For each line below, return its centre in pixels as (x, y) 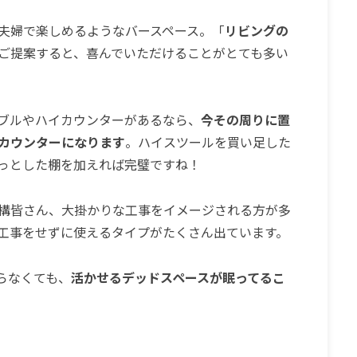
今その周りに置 (245, 120)
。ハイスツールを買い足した (208, 142)
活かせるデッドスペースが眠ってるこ (178, 278)
